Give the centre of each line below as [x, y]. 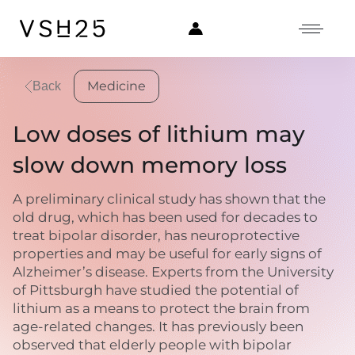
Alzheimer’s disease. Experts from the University [173, 272]
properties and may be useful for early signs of [167, 254]
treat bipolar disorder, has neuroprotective [156, 235]
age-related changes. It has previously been [158, 326]
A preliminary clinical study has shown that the [169, 199]
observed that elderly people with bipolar [152, 345]
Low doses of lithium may [159, 134]
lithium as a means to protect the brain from [161, 308]
